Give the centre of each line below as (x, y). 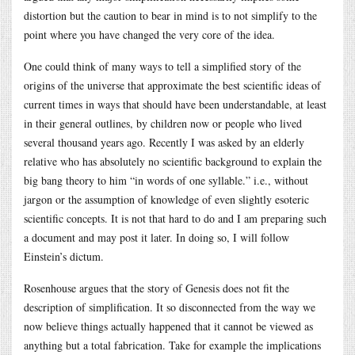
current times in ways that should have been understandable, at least (175, 104)
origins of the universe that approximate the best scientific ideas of (172, 85)
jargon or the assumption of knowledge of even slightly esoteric (166, 199)
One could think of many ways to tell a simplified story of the (162, 66)
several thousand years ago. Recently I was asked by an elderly (164, 142)
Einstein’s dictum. (64, 256)
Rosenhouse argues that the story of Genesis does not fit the (157, 288)
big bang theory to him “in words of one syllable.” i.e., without (166, 180)
